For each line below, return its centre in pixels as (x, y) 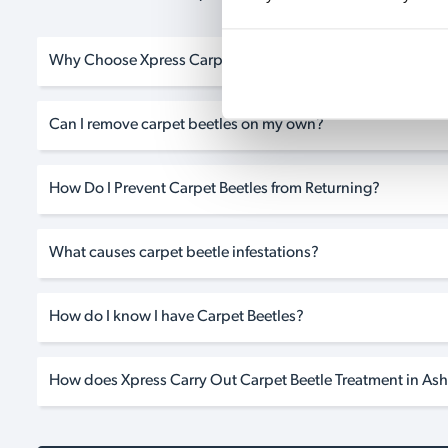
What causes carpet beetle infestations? (184, 253)
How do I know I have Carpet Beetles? (176, 317)
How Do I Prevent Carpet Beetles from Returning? (214, 189)
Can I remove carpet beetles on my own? (186, 125)
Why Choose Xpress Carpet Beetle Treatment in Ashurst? (240, 61)
